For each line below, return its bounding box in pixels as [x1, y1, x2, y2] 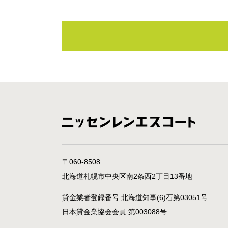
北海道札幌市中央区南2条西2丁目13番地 [62, 172, 192, 180]
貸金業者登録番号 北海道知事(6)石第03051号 [62, 193, 208, 202]
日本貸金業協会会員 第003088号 [62, 208, 167, 216]
